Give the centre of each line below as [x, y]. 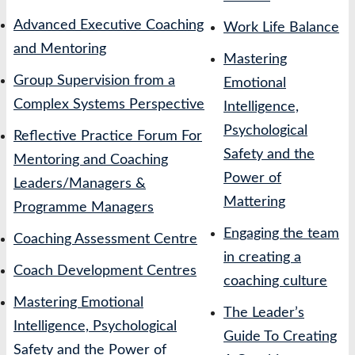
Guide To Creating [280, 337]
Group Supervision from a [94, 80]
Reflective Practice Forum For [108, 136]
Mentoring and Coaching [91, 160]
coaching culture [275, 281]
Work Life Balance [281, 28]
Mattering [254, 202]
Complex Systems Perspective [109, 104]
